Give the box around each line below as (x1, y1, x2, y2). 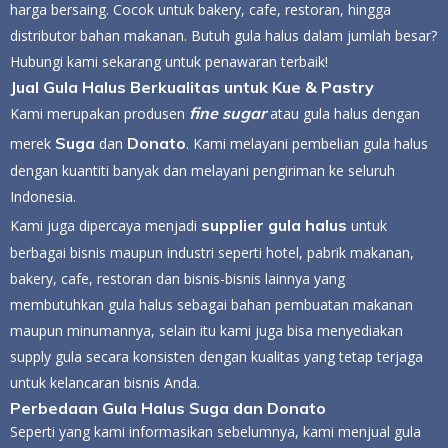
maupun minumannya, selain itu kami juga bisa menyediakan (10, 321, 403, 340)
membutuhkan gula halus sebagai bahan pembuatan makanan (10, 295, 413, 314)
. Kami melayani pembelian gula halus (186, 134, 428, 153)
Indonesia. (10, 187, 76, 206)
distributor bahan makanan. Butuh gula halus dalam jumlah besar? (10, 26, 437, 45)
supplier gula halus (201, 215, 347, 235)
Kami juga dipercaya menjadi (10, 216, 201, 235)
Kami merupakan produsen (10, 104, 189, 123)
